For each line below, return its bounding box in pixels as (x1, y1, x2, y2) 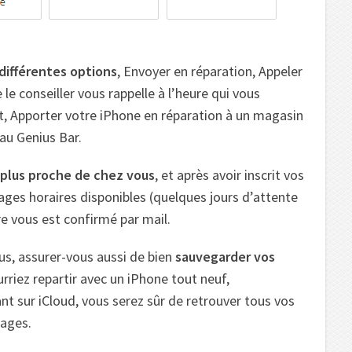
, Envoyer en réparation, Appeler (117, 61, 302, 80)
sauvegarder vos (175, 247, 275, 266)
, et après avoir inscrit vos (155, 165, 304, 184)
